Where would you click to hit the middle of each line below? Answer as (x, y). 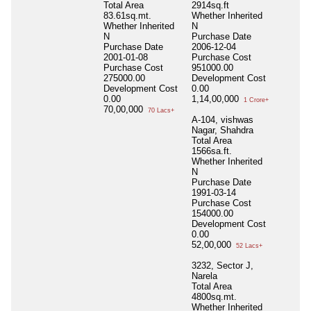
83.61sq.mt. (127, 15)
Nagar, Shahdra (222, 130)
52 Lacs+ (248, 245)
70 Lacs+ (160, 110)
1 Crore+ (255, 100)
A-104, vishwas (222, 119)
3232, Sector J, (222, 265)
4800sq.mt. (214, 296)
